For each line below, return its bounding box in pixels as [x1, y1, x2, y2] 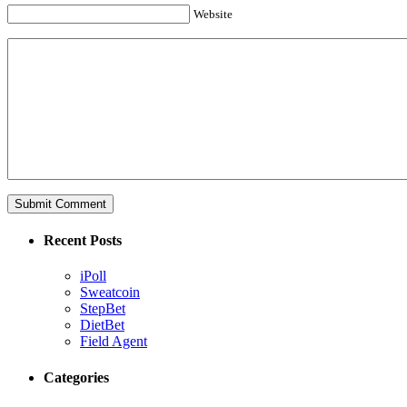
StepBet [80, 301, 125, 317]
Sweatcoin [80, 284, 140, 301]
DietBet [80, 317, 124, 333]
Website [194, 6, 233, 21]
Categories [44, 369, 109, 385]
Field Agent [80, 333, 147, 350]
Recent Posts [44, 233, 122, 249]
